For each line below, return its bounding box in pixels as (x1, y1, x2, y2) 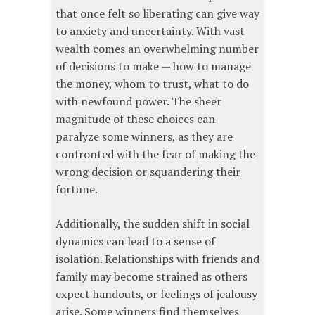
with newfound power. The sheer (56, 93, 221, 109)
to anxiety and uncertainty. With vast (56, 22, 245, 39)
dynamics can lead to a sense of (56, 233, 215, 249)
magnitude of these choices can (56, 110, 215, 127)
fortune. (56, 181, 98, 197)
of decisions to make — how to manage (56, 58, 251, 74)
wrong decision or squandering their (56, 163, 240, 179)
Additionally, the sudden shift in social (56, 215, 250, 231)
